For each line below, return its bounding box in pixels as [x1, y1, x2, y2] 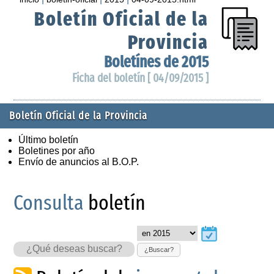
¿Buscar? [144, 246, 174, 254]
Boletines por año [18, 145, 95, 156]
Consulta [13, 190, 84, 215]
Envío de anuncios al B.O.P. [18, 156, 139, 167]
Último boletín [18, 134, 78, 145]
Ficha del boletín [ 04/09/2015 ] [72, 70, 209, 85]
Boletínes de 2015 [103, 52, 209, 72]
